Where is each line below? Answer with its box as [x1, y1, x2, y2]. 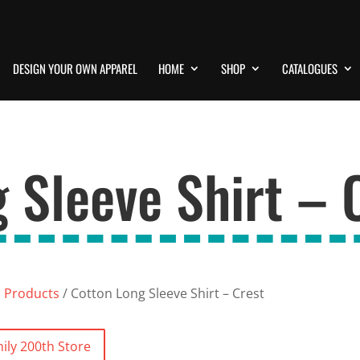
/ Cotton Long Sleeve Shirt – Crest [59, 284, 265, 302]
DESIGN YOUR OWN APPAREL [13, 59, 137, 77]
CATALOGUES [282, 59, 337, 77]
